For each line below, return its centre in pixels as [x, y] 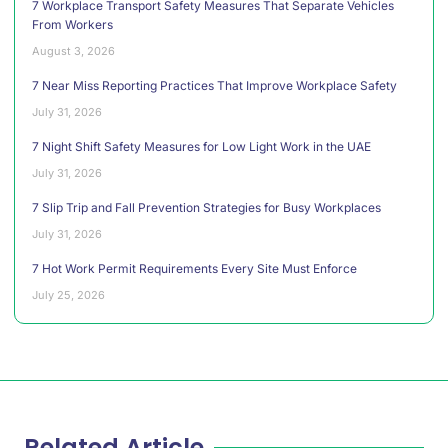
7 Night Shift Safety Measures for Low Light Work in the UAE [201, 146]
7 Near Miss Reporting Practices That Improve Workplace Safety [214, 85]
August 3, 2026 [73, 50]
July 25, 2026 [68, 294]
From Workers [72, 24]
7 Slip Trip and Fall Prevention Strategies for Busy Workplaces [206, 207]
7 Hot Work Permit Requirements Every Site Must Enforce [194, 268]
